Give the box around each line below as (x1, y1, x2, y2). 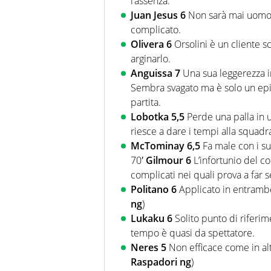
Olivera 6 (131, 37, 174, 51)
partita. (131, 95, 161, 109)
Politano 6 (131, 182, 179, 196)
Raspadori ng (131, 255, 191, 269)
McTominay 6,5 (131, 139, 203, 152)
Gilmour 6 (146, 153, 191, 167)
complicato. (131, 22, 181, 36)
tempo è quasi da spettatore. (131, 226, 255, 240)
